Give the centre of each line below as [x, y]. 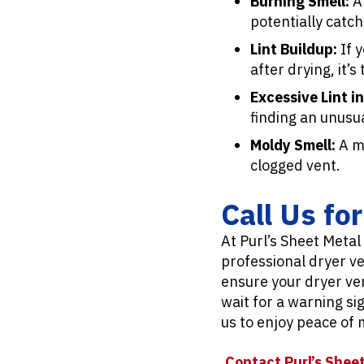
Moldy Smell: [293, 145]
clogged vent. [295, 166]
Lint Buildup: [294, 50]
